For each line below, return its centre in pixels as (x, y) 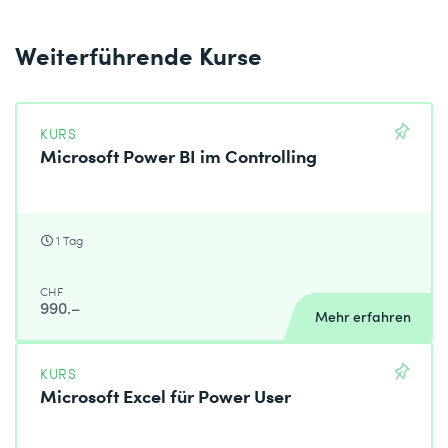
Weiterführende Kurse (138, 55)
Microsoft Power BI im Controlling (179, 155)
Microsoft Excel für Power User (166, 395)
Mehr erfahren (363, 317)
